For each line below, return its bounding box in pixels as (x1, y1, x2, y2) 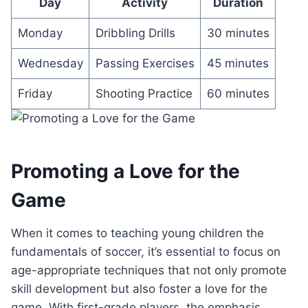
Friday (17, 87, 52, 101)
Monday (17, 26, 63, 41)
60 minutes (206, 87, 269, 101)
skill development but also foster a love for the (11, 282, 267, 296)
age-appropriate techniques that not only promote (11, 263, 287, 278)
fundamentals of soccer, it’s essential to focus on (11, 245, 280, 259)
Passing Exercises (95, 56, 195, 71)
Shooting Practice (95, 87, 192, 101)
